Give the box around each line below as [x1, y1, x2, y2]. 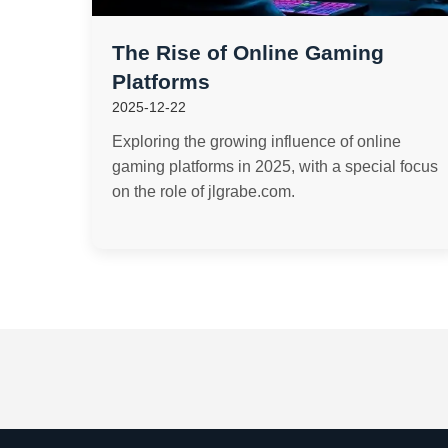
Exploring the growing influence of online [112, 133, 401, 150]
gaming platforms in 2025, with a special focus [112, 158, 438, 175]
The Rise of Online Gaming [112, 41, 384, 64]
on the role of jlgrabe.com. [112, 183, 295, 200]
